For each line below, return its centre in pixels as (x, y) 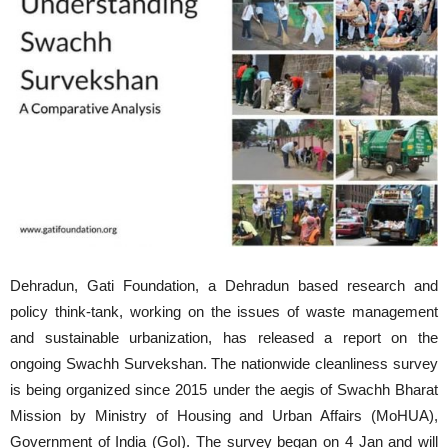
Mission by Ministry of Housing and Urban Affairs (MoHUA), (224, 416)
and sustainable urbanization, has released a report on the (224, 338)
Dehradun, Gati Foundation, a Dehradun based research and (224, 286)
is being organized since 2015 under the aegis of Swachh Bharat (224, 390)
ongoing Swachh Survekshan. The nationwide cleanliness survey (224, 364)
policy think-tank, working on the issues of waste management (224, 312)
